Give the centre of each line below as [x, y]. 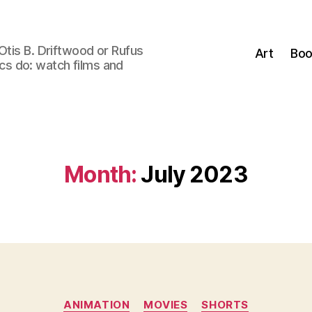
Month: [101, 174]
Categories [186, 298]
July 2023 [194, 174]
